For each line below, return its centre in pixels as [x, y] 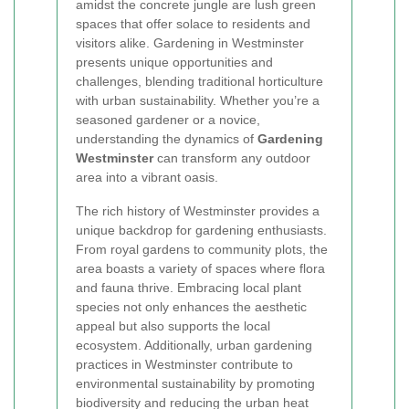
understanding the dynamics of [167, 139]
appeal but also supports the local [173, 326]
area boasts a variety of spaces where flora [200, 268]
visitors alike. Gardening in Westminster [190, 43]
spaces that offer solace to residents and [193, 24]
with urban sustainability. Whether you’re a [198, 100]
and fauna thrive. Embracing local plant [189, 288]
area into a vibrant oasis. [147, 177]
